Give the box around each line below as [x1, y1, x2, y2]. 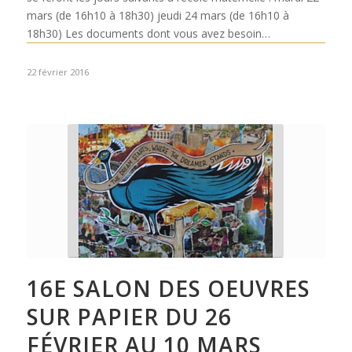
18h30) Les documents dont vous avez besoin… [26, 26, 270, 41]
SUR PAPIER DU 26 [26, 302, 232, 332]
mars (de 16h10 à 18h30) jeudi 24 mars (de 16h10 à [26, 8, 289, 23]
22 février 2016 [26, 66, 89, 78]
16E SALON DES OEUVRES [26, 273, 310, 303]
